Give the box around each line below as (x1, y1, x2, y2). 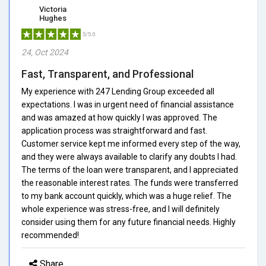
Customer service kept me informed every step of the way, (21, 138, 240, 148)
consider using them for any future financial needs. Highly (21, 217, 236, 227)
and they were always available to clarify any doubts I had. (21, 151, 237, 161)
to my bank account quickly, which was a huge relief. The (21, 191, 232, 201)
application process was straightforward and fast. (21, 125, 207, 135)
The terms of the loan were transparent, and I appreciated (21, 164, 238, 175)
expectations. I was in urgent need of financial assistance (21, 99, 234, 109)
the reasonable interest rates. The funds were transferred (21, 178, 238, 188)
